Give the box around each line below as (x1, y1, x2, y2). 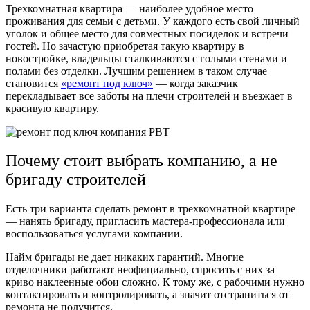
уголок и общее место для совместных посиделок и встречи (6, 27, 289, 39)
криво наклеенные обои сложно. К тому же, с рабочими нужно (6, 276, 304, 289)
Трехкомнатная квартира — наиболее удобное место (6, 2, 253, 15)
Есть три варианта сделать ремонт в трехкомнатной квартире (6, 203, 295, 215)
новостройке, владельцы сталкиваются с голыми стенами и (6, 52, 287, 64)
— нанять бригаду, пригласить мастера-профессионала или (6, 215, 285, 228)
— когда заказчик (153, 77, 238, 89)
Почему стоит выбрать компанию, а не (6, 152, 277, 170)
